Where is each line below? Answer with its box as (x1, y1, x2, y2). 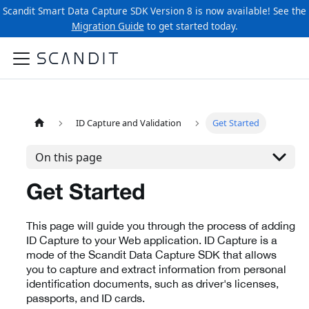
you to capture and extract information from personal (26, 263, 286, 275)
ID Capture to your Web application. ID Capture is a (26, 234, 277, 246)
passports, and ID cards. (26, 292, 145, 304)
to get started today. (143, 19, 238, 32)
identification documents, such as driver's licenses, (26, 277, 279, 290)
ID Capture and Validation (76, 117, 182, 130)
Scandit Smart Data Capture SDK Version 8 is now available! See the (3, 4, 306, 17)
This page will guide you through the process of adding (26, 219, 295, 232)
